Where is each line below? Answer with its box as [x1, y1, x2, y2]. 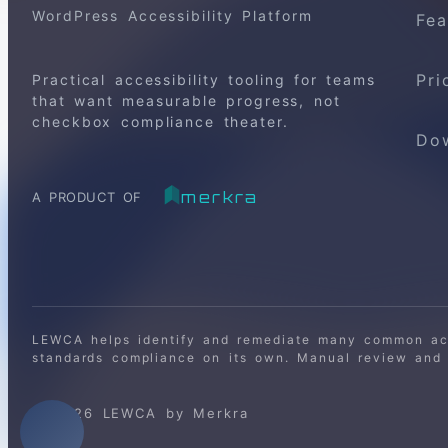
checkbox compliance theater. [32, 113, 289, 131]
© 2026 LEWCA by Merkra [32, 404, 249, 421]
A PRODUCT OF [32, 189, 142, 206]
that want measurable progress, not [32, 92, 341, 110]
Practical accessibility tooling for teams [32, 71, 376, 89]
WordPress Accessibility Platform [32, 7, 313, 25]
